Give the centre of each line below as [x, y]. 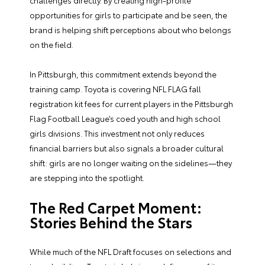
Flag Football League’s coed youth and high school [125, 119]
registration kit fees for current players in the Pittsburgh [131, 104]
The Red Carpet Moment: [116, 207]
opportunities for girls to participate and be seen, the [128, 15]
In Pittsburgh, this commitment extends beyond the [123, 74]
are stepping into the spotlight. [87, 178]
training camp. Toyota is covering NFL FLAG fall [115, 89]
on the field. [51, 45]
